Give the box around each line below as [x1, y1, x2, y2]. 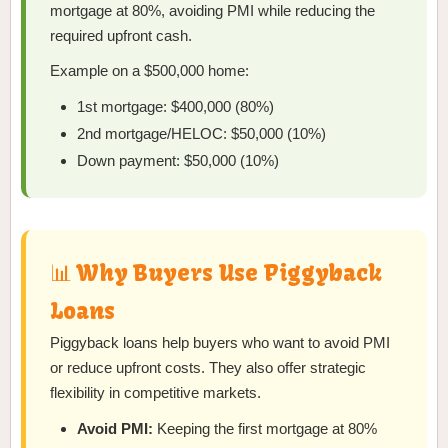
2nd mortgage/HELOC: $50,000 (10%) [77, 125, 327, 143]
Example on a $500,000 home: [50, 62, 249, 80]
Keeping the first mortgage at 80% [153, 420, 378, 438]
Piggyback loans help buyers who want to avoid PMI [50, 334, 390, 352]
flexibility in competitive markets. [50, 384, 261, 402]
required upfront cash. [50, 27, 192, 45]
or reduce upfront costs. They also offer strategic [50, 359, 366, 377]
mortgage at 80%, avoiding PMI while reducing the [50, 2, 375, 20]
